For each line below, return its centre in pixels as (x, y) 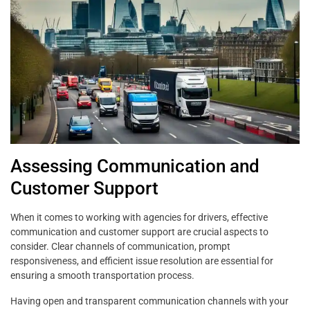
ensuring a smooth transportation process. (102, 276)
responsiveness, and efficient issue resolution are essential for (142, 261)
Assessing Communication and (135, 166)
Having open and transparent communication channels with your (149, 301)
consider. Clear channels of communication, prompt (120, 247)
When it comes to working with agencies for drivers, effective (139, 218)
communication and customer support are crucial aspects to (139, 232)
